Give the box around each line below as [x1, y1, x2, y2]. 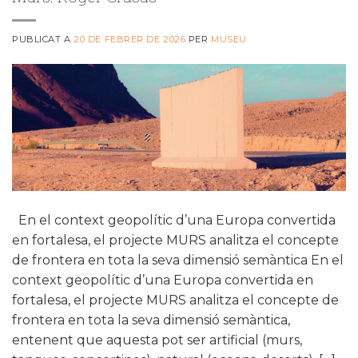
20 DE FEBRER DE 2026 [74, 33, 186, 45]
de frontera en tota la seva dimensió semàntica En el [12, 252, 344, 268]
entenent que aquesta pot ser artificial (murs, [12, 332, 302, 348]
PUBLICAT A [12, 33, 74, 45]
